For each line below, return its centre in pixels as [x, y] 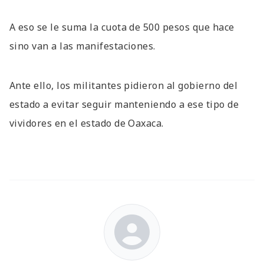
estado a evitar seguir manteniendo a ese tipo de [124, 105]
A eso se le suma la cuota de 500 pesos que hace [122, 27]
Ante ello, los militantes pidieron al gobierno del [124, 86]
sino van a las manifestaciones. [82, 46]
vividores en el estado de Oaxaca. [87, 123]
